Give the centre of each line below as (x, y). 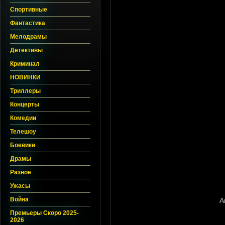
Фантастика (28, 23)
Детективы (26, 50)
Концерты (25, 104)
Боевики (23, 145)
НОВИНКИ (25, 77)
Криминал (25, 64)
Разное (21, 172)
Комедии (23, 118)
